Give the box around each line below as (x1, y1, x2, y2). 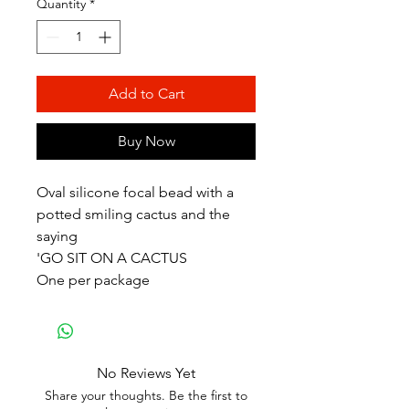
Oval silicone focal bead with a (37, 184, 234, 201)
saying (37, 227, 78, 245)
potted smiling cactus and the (37, 205, 230, 223)
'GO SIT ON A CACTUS (37, 249, 187, 267)
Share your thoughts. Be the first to (45, 387, 247, 404)
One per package (37, 271, 150, 288)
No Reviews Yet (97, 364, 195, 382)
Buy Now (117, 132, 175, 150)
